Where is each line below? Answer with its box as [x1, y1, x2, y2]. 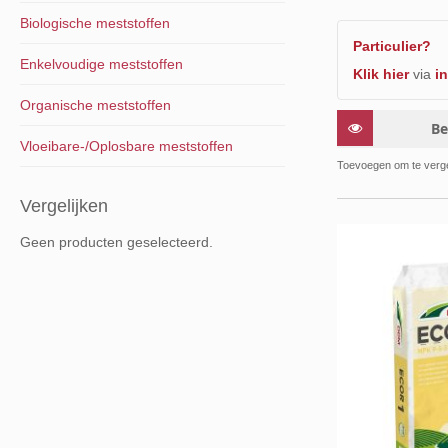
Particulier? [352, 37, 431, 54]
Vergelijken [20, 196, 108, 216]
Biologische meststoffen [20, 15, 170, 31]
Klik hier [352, 65, 409, 82]
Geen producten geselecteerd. [20, 234, 213, 250]
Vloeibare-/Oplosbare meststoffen [20, 138, 233, 154]
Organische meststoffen [20, 97, 171, 113]
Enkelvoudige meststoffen [20, 56, 183, 72]
